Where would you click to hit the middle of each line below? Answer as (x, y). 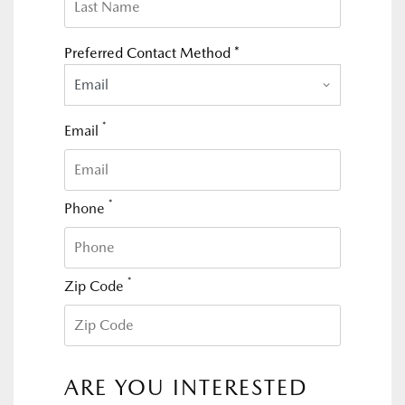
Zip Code (96, 286)
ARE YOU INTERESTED (186, 387)
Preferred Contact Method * (152, 53)
